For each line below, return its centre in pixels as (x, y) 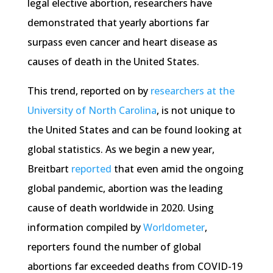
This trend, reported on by (89, 91)
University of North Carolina (92, 111)
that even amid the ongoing (177, 169)
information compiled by (85, 228)
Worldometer (174, 228)
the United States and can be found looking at (134, 130)
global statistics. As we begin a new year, (121, 150)
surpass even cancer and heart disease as (122, 42)
